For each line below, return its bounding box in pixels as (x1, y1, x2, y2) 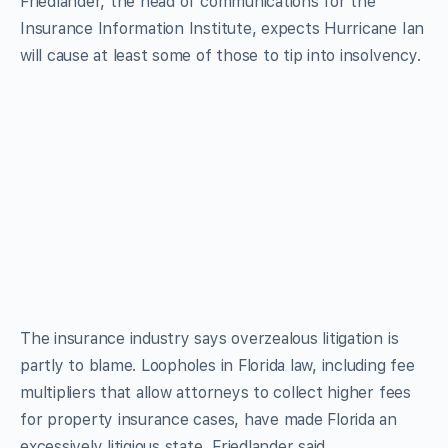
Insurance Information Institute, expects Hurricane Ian (20, 18, 425, 38)
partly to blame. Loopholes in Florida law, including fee (20, 355, 415, 375)
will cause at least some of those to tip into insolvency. (20, 45, 421, 65)
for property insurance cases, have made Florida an (20, 409, 398, 429)
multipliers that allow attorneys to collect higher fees (20, 382, 411, 402)
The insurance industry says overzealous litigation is (20, 328, 399, 348)
